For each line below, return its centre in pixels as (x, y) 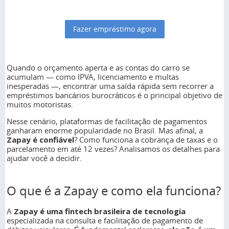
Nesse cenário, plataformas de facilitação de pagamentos (107, 121)
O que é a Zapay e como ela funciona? (114, 190)
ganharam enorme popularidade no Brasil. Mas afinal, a (105, 131)
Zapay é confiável (40, 140)
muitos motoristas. (40, 105)
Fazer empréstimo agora (114, 29)
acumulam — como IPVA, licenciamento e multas (93, 77)
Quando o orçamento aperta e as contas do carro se (98, 68)
